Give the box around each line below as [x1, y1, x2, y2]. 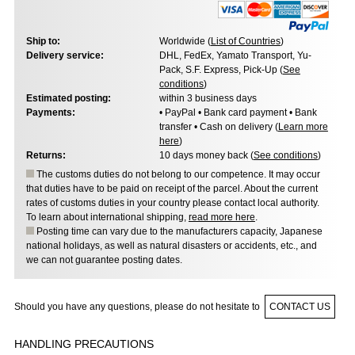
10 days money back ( [158, 150, 254, 162]
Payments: [25, 107, 75, 119]
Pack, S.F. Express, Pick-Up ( [158, 64, 283, 76]
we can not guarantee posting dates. [25, 254, 182, 266]
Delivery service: [25, 50, 104, 62]
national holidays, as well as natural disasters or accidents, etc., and [25, 240, 317, 252]
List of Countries [210, 36, 281, 48]
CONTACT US [269, 301, 330, 313]
